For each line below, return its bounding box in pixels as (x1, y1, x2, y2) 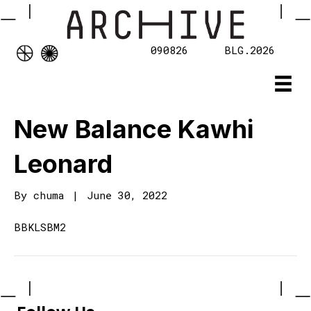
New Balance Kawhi (14, 114, 253, 145)
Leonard (14, 149, 112, 180)
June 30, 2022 (87, 188, 167, 203)
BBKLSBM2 (14, 220, 66, 235)
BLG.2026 (224, 43, 275, 58)
